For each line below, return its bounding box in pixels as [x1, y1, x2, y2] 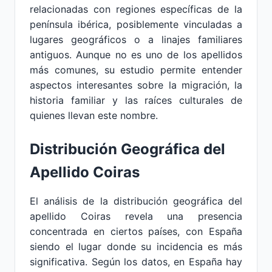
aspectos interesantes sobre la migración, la [30, 79, 242, 91]
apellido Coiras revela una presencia [30, 210, 242, 222]
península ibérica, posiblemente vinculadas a [30, 18, 242, 30]
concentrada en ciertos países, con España [30, 225, 242, 237]
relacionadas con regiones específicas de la [30, 3, 242, 15]
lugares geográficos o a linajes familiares [30, 33, 242, 46]
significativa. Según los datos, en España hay [30, 256, 242, 268]
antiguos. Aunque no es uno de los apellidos [30, 49, 242, 61]
